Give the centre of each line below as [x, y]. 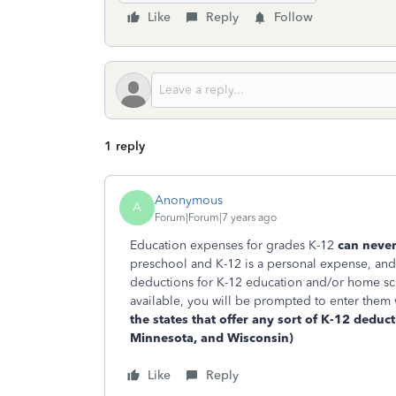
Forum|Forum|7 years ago [216, 217]
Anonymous [189, 200]
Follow [293, 17]
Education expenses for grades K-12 [232, 245]
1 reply [125, 146]
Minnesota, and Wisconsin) [212, 338]
